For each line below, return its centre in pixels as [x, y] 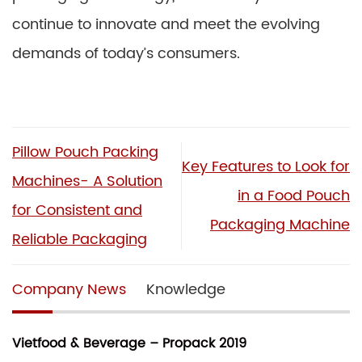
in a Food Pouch [294, 196]
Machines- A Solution [87, 181]
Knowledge [186, 289]
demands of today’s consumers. [126, 54]
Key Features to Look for [266, 166]
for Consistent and [77, 210]
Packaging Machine [280, 225]
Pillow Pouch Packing [85, 152]
